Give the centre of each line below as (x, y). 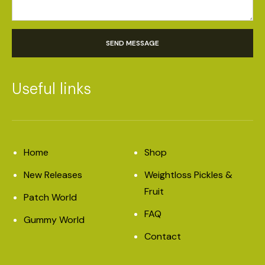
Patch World (50, 197)
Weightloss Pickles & (188, 175)
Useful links (51, 89)
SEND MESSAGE (132, 43)
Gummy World (54, 220)
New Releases (53, 175)
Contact (163, 236)
